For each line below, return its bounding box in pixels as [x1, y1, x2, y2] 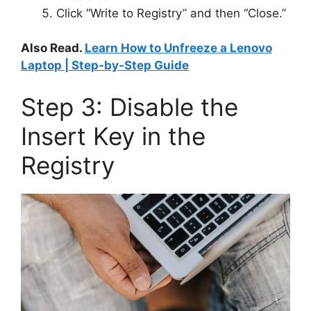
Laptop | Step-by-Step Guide [21, 58, 189, 73]
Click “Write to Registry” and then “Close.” [56, 6, 286, 20]
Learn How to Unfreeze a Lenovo [85, 41, 272, 56]
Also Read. [21, 41, 85, 56]
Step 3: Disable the [21, 92, 238, 121]
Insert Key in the [21, 121, 205, 151]
